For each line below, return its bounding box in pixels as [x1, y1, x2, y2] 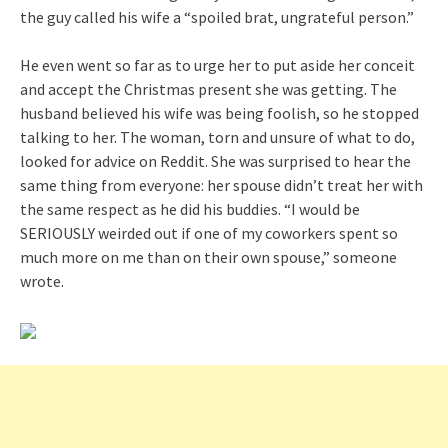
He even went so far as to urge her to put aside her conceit [20, 54, 415, 75]
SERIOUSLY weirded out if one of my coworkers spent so [20, 222, 398, 243]
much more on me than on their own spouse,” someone [20, 246, 397, 267]
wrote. [20, 270, 64, 291]
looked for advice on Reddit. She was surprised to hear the [20, 150, 411, 171]
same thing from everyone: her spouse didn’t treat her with [20, 174, 423, 195]
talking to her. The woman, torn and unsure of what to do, [20, 126, 415, 147]
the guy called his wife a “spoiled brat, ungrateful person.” [20, 6, 414, 27]
